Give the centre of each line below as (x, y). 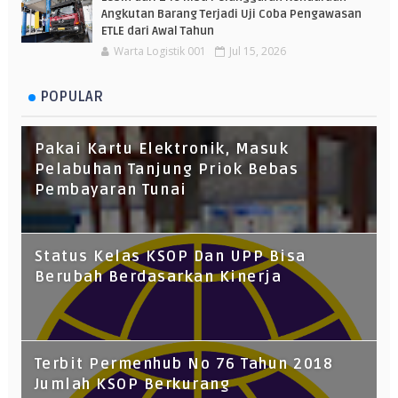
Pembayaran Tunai (111, 190)
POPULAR (71, 97)
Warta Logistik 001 (159, 51)
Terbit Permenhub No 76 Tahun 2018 (184, 364)
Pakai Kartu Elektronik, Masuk (162, 149)
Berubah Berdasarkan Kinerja (158, 277)
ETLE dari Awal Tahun (157, 31)
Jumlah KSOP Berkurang (132, 385)
